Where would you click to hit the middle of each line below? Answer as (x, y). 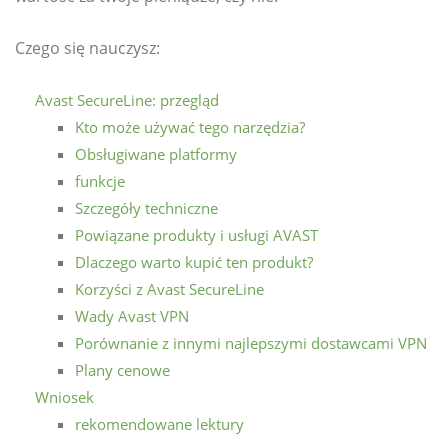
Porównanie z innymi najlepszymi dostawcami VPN (251, 343)
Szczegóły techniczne (146, 208)
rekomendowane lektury (159, 424)
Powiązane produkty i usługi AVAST (196, 235)
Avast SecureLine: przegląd (127, 100)
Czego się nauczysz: (87, 48)
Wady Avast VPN (132, 316)
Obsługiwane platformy (156, 154)
